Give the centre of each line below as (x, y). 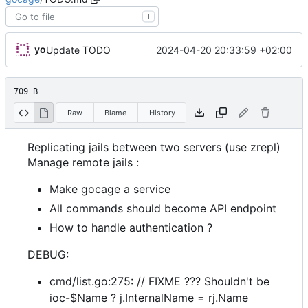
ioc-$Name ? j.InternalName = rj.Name (149, 298)
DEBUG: (48, 255)
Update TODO (78, 50)
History (162, 112)
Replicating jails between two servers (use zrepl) (154, 147)
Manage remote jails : (83, 163)
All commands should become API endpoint (163, 209)
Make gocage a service (110, 189)
